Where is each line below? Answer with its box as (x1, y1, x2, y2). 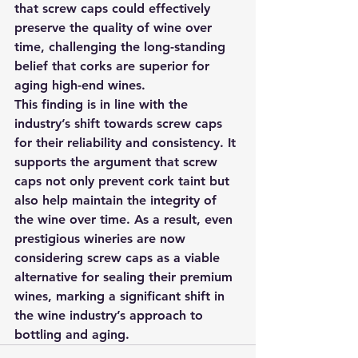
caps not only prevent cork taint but (14, 173, 233, 189)
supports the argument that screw (14, 154, 221, 169)
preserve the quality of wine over (14, 20, 216, 35)
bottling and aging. (14, 327, 129, 342)
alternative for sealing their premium (14, 269, 237, 284)
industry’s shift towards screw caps (14, 116, 226, 131)
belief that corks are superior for (14, 58, 213, 74)
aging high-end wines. (14, 78, 145, 93)
